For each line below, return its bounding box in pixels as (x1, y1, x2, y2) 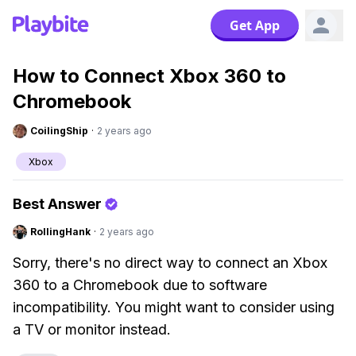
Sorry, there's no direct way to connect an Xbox (13, 254, 327, 271)
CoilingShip (30, 125, 88, 137)
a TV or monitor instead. (13, 321, 171, 338)
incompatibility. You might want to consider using (13, 299, 335, 315)
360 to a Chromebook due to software (13, 277, 267, 293)
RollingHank (30, 226, 91, 238)
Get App (230, 17, 280, 34)
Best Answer (13, 195, 102, 212)
